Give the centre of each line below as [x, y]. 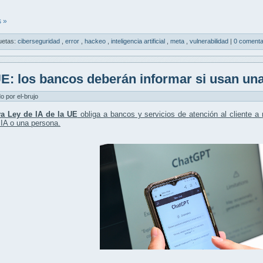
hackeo [96, 41]
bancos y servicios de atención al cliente [181, 114]
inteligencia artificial [139, 41]
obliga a [94, 114]
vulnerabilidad [210, 41]
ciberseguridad [40, 41]
